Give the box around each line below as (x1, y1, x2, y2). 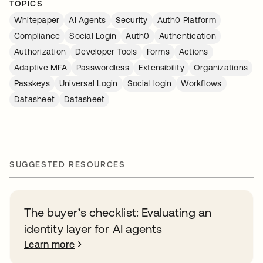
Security (115, 15, 148, 25)
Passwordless (76, 63, 129, 72)
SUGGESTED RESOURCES (9, 160, 126, 169)
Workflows (181, 79, 222, 88)
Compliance (14, 31, 60, 41)
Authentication (159, 31, 216, 41)
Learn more (24, 239, 75, 249)
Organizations (193, 63, 248, 72)
